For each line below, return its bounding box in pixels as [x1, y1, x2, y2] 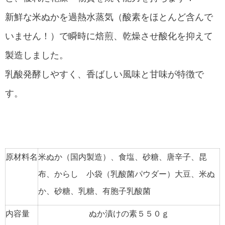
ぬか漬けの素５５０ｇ [88, 209, 169, 218]
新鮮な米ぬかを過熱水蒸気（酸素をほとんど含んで [5, 12, 213, 23]
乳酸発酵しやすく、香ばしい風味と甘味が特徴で [5, 69, 204, 80]
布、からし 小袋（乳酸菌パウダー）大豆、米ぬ [38, 170, 215, 179]
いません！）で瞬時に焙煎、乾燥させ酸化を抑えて [5, 31, 213, 42]
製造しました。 [5, 50, 68, 61]
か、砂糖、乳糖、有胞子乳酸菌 [38, 187, 151, 196]
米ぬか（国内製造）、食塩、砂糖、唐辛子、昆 [38, 153, 207, 162]
